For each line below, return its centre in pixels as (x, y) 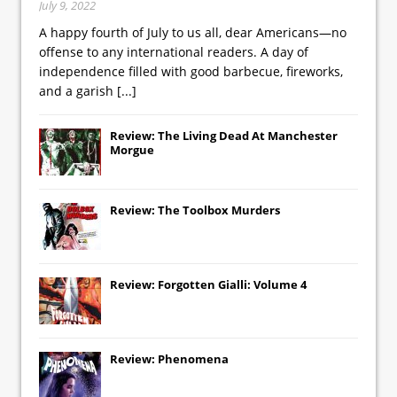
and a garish (78, 91)
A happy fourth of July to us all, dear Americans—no (193, 33)
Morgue (132, 150)
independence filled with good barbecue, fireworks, (191, 72)
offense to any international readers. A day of (174, 52)
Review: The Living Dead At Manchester (224, 136)
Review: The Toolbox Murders (195, 210)
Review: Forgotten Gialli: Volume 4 (208, 285)
